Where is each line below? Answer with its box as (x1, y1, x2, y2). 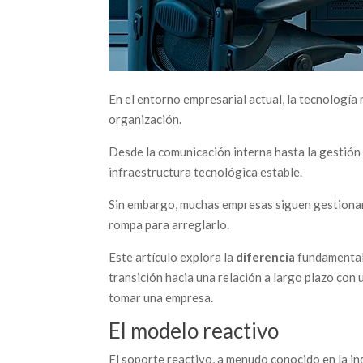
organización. (109, 112, 182, 126)
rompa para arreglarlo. (109, 217, 230, 232)
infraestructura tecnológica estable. (109, 164, 303, 179)
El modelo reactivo (109, 318, 280, 344)
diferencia (236, 250, 296, 264)
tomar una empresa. (109, 290, 214, 305)
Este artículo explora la (109, 250, 237, 264)
